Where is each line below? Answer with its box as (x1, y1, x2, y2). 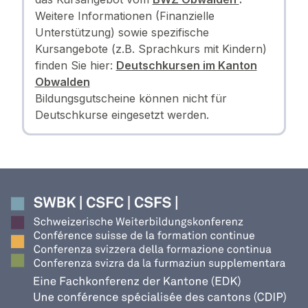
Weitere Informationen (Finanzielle (34, 8, 214, 23)
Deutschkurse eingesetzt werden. (34, 107, 209, 122)
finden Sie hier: (34, 58, 116, 72)
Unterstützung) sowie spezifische (34, 25, 209, 39)
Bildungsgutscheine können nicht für (34, 91, 227, 105)
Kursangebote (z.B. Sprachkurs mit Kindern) (34, 41, 267, 56)
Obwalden (34, 74, 90, 89)
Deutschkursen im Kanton (115, 58, 257, 72)
